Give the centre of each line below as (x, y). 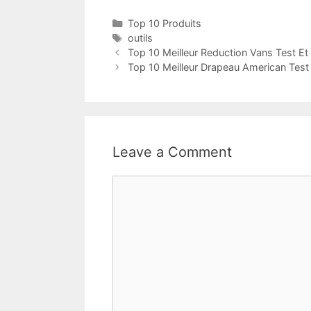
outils (140, 38)
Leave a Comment (172, 152)
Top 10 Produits (164, 24)
